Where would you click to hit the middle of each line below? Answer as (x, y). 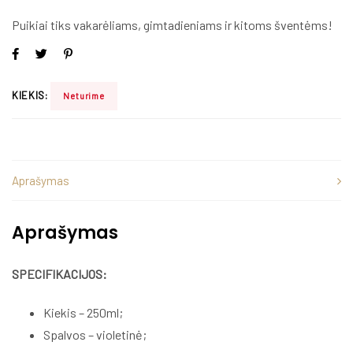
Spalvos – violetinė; (95, 334)
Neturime (84, 96)
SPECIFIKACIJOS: (61, 274)
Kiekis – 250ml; (83, 312)
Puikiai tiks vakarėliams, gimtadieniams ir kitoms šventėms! (172, 25)
